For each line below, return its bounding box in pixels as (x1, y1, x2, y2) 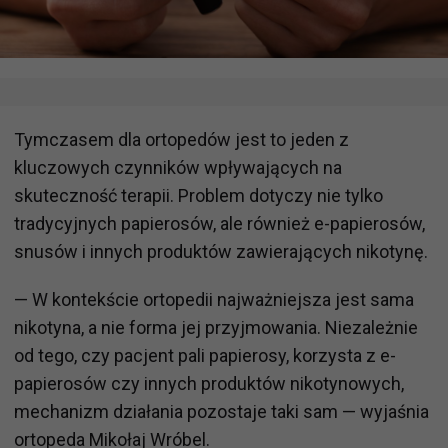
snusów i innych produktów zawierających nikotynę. (14, 240, 428, 262)
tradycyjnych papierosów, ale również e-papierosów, (14, 212, 425, 234)
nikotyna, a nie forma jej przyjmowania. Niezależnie (14, 316, 418, 338)
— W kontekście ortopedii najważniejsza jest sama (14, 288, 414, 310)
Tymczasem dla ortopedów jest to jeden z (14, 128, 349, 150)
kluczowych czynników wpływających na (14, 156, 342, 178)
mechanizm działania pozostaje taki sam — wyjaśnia (14, 400, 429, 422)
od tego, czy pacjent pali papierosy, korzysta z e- (14, 344, 396, 366)
